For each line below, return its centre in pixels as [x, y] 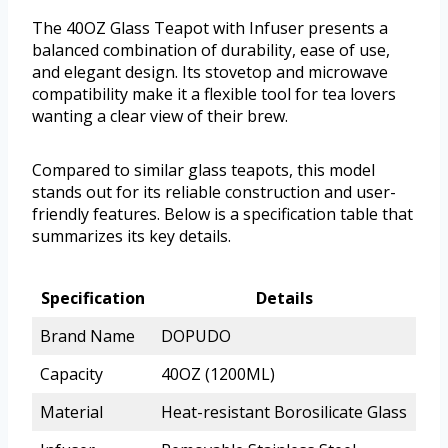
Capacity [71, 374]
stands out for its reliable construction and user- [214, 192]
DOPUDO [196, 336]
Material [71, 412]
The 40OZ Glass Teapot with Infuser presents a [210, 28]
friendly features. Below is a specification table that [222, 214]
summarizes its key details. [131, 236]
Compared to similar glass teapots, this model [203, 170]
